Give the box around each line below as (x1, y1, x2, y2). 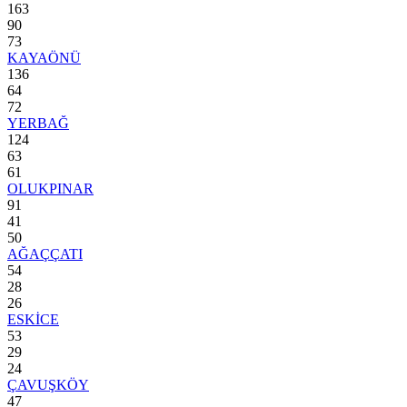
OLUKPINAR (7, 181, 94, 197)
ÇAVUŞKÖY (7, 377, 89, 393)
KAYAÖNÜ (7, 50, 81, 66)
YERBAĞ (7, 115, 69, 132)
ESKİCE (7, 312, 59, 328)
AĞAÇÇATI (7, 246, 83, 263)
